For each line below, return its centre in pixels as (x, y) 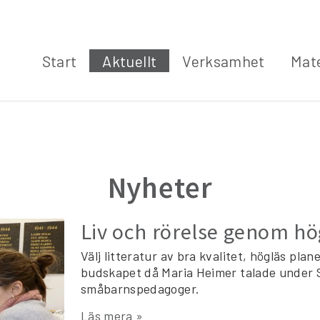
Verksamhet (224, 61)
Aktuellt (130, 61)
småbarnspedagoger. (140, 289)
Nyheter (160, 187)
